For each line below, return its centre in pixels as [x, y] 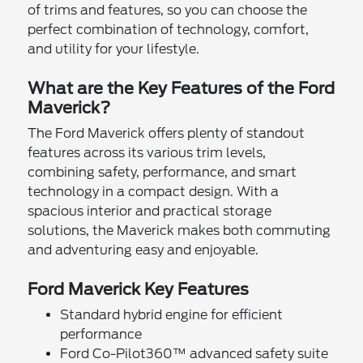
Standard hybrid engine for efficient [172, 314]
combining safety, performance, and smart [162, 172]
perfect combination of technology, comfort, [169, 29]
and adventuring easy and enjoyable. [143, 250]
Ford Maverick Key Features [139, 289]
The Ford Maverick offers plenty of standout [167, 133]
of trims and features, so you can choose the [168, 10]
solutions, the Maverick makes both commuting [179, 230]
